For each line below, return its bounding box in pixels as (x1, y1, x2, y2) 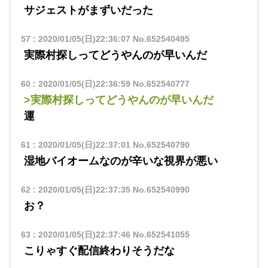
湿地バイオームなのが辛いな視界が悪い (23, 154, 218, 167)
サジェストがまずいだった (23, 4, 153, 16)
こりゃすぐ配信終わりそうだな (23, 244, 175, 257)
